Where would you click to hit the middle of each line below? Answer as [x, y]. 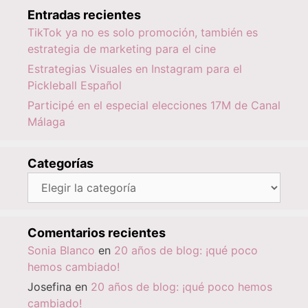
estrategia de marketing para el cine [122, 49]
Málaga [46, 122]
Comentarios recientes [97, 233]
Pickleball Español [75, 86]
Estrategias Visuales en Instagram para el [135, 69]
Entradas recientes [84, 15]
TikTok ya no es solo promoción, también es [143, 33]
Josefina [49, 287]
